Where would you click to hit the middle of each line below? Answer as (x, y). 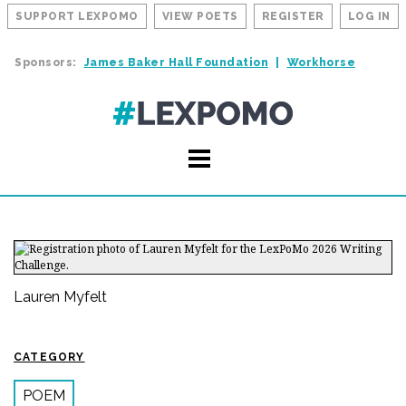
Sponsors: (46, 63)
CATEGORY (49, 357)
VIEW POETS (200, 16)
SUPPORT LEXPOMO (77, 16)
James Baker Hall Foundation (176, 63)
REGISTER (293, 16)
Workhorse (321, 63)
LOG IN (369, 16)
